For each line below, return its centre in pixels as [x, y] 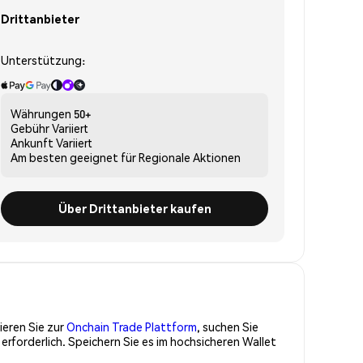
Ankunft [32, 142]
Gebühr [30, 128]
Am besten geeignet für [73, 157]
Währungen [41, 113]
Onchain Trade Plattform [132, 326]
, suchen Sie [228, 326]
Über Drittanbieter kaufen [135, 208]
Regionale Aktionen [190, 157]
